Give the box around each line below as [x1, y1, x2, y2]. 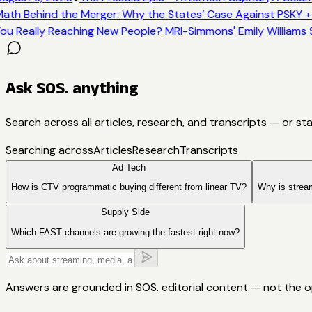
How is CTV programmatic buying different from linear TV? [11, 182, 247, 193]
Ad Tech [112, 162, 146, 173]
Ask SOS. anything [6, 77, 139, 97]
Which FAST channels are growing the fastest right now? [11, 226, 240, 237]
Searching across [6, 142, 93, 157]
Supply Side [101, 207, 150, 218]
